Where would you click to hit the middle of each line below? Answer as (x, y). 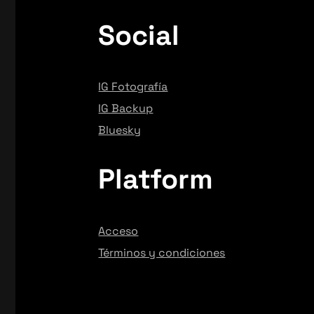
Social (139, 35)
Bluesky (120, 130)
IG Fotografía (133, 87)
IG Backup (126, 109)
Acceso (118, 231)
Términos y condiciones (162, 253)
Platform (156, 179)
